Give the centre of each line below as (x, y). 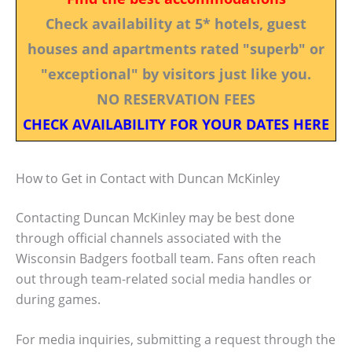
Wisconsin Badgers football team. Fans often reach (166, 258)
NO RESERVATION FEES (176, 99)
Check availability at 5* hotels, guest (176, 23)
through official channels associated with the (148, 238)
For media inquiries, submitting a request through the (176, 340)
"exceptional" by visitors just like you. (176, 73)
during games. (58, 299)
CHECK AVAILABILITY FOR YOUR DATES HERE (176, 124)
